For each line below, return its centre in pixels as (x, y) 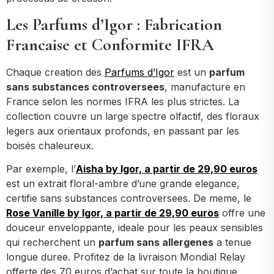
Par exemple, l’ (41, 169)
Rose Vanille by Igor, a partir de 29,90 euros (113, 213)
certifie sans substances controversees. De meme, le (129, 198)
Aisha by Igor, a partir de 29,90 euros (167, 169)
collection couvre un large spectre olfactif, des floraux (133, 116)
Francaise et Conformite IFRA (110, 44)
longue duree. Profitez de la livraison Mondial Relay (126, 257)
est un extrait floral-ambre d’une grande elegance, (123, 184)
